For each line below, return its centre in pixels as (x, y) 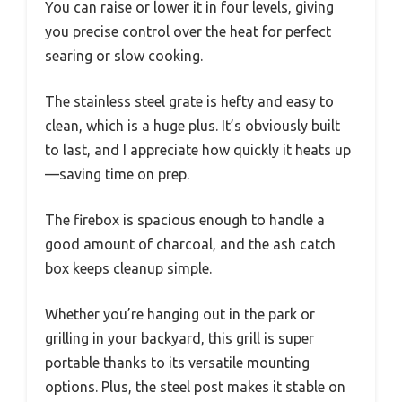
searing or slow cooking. (124, 56)
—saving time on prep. (117, 175)
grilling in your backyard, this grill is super (179, 339)
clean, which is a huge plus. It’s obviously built (192, 126)
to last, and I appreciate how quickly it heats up (198, 150)
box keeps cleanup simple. (128, 269)
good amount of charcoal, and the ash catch (190, 245)
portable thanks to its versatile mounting (177, 363)
